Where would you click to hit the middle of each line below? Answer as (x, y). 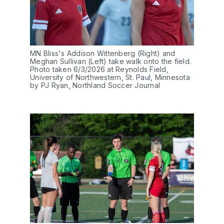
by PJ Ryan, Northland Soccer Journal (95, 85)
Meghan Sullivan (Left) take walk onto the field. (110, 61)
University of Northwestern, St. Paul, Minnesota (110, 77)
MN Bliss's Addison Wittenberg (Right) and (103, 53)
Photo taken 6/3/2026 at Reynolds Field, (99, 69)
